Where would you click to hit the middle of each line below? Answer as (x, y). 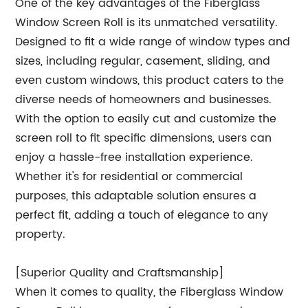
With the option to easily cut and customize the (146, 119)
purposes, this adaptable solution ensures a (136, 196)
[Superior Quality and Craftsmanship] (120, 273)
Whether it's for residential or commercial (129, 177)
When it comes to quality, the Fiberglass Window (150, 292)
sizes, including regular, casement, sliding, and (143, 61)
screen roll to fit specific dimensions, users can (144, 138)
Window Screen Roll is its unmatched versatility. (147, 23)
